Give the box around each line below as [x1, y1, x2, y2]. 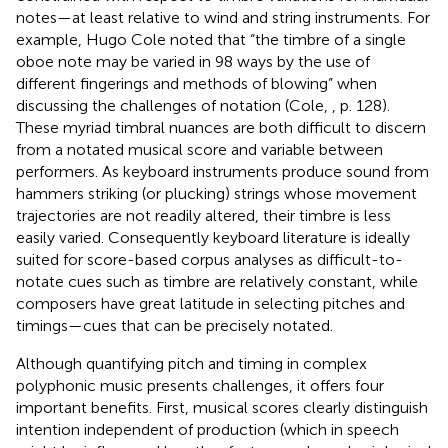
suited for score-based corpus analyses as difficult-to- [16, 249, 403, 269]
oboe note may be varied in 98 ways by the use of [16, 51, 370, 71]
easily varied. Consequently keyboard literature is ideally [16, 227, 410, 247]
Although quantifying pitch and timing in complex [16, 353, 367, 373]
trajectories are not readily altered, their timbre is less [16, 205, 391, 225]
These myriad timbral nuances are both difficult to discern [16, 117, 426, 137]
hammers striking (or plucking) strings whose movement [16, 183, 417, 203]
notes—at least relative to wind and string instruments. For [16, 7, 430, 27]
